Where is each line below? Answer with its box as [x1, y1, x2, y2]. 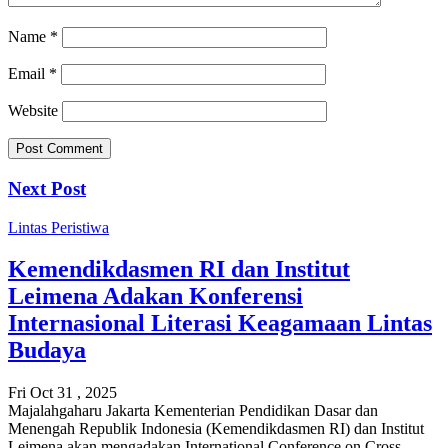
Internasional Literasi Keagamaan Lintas [8, 310, 432, 337]
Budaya [8, 337, 86, 364]
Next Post [8, 177, 86, 199]
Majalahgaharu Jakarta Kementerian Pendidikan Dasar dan [8, 402, 378, 420]
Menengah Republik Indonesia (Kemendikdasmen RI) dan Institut [8, 420, 424, 438]
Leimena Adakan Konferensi [8, 283, 303, 310]
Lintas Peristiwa [8, 218, 109, 236]
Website [8, 102, 58, 120]
